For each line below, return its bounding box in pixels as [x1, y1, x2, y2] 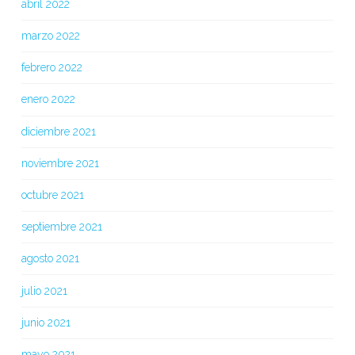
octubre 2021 [21, 188, 84, 201]
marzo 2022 [21, 29, 80, 43]
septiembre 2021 [21, 220, 102, 234]
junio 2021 [21, 315, 71, 329]
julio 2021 [21, 284, 67, 297]
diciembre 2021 [21, 124, 96, 138]
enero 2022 [21, 93, 75, 106]
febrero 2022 [21, 61, 82, 74]
